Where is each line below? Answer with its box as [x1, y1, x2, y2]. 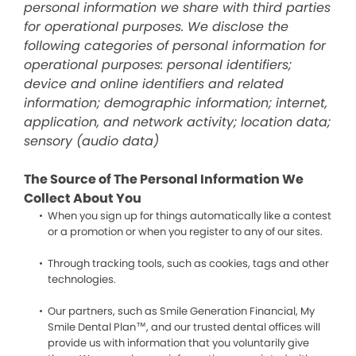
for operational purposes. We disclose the [24, 17, 288, 36]
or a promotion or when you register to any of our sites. [48, 224, 323, 239]
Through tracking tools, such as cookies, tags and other [48, 256, 329, 271]
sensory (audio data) [24, 132, 159, 150]
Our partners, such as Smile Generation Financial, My [48, 304, 315, 319]
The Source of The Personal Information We [24, 170, 304, 188]
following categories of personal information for [24, 37, 326, 55]
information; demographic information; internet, [24, 94, 327, 112]
